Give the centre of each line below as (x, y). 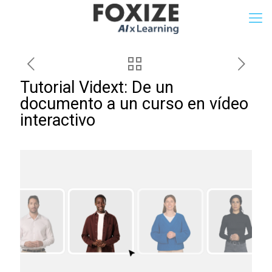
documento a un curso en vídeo (134, 104)
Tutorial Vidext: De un (97, 87)
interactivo (60, 120)
